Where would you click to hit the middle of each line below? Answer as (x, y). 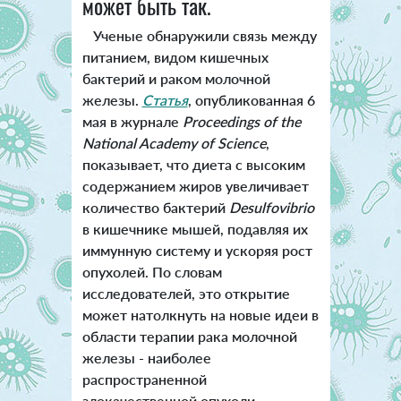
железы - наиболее (146, 357)
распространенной (144, 379)
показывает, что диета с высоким (193, 164)
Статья (165, 99)
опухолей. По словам (152, 271)
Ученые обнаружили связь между (199, 35)
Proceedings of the (241, 121)
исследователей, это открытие (186, 293)
